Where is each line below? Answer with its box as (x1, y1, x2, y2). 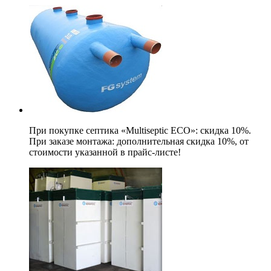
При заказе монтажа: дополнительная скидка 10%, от (29, 135, 249, 146)
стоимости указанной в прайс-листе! (29, 146, 181, 157)
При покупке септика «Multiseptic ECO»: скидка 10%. (29, 125, 251, 135)
